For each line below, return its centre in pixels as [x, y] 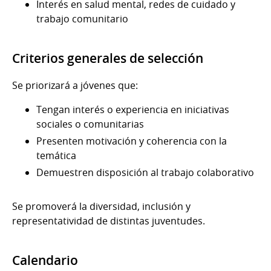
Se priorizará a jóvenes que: [75, 86]
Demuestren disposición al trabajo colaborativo [145, 173]
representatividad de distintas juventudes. [109, 221]
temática [56, 156]
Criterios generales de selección [108, 58]
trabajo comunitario [82, 19]
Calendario [45, 260]
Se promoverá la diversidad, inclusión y [101, 207]
